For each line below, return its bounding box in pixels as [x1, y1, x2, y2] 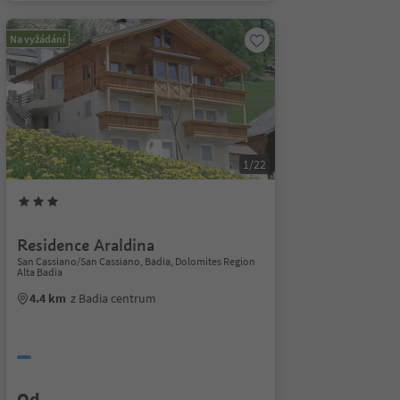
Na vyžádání [9, 32, 65, 46]
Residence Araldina [16, 235, 154, 255]
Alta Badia [16, 265, 62, 279]
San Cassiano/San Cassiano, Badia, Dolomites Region [16, 254, 255, 268]
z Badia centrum [70, 290, 156, 306]
